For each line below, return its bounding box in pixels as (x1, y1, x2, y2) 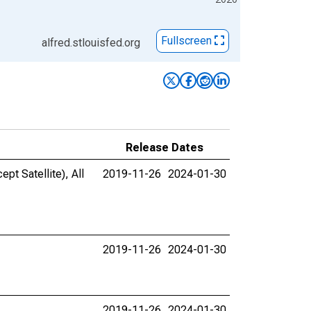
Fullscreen (161, 34, 215, 48)
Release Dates (126, 141, 203, 154)
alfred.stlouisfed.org (42, 36, 140, 49)
